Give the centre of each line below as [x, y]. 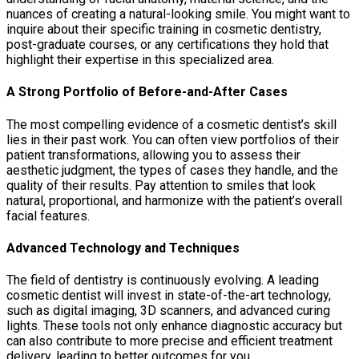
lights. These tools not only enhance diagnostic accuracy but [174, 326]
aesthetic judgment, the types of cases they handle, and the [172, 170]
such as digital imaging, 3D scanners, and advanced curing [168, 311]
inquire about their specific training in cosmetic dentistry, [164, 30]
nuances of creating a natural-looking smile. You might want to [178, 14]
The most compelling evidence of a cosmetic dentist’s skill [171, 124]
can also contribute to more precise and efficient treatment [169, 341]
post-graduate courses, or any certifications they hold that [167, 45]
